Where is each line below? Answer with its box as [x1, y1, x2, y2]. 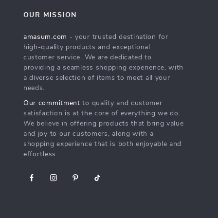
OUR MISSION [23, 12, 77, 18]
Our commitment [23, 100, 80, 107]
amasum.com [23, 34, 67, 40]
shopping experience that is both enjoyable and [23, 141, 182, 147]
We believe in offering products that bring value [23, 120, 184, 127]
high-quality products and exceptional [23, 44, 150, 51]
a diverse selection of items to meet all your [23, 74, 170, 81]
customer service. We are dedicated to [23, 54, 152, 61]
